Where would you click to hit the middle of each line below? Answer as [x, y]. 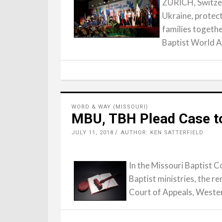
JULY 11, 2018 [92, 133]
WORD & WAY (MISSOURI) [110, 107]
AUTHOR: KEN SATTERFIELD [162, 133]
